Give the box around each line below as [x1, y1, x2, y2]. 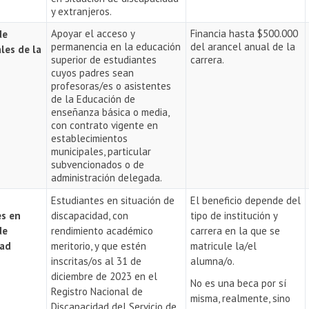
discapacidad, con [51, 209, 129, 222]
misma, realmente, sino [190, 292, 291, 305]
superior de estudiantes [51, 53, 157, 66]
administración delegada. [51, 171, 163, 184]
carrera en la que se [190, 224, 281, 237]
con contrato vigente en [51, 119, 159, 132]
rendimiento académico [51, 224, 154, 237]
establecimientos [51, 132, 128, 145]
